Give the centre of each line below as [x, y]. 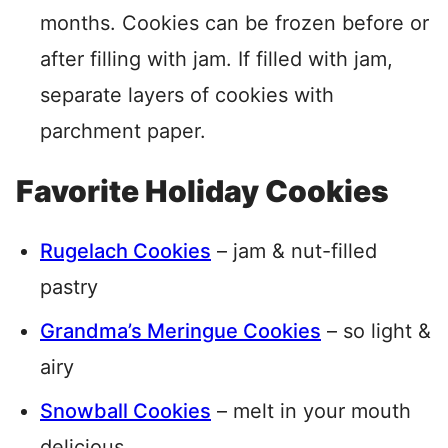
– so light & [376, 331]
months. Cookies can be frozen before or [234, 23]
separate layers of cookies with [187, 95]
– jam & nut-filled [294, 251]
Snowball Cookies [125, 411]
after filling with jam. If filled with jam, [216, 59]
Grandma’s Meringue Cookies [180, 331]
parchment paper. [123, 131]
